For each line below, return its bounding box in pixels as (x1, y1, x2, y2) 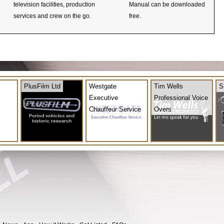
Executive (89, 93, 118, 101)
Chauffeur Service (89, 105, 141, 113)
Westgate (89, 82, 116, 90)
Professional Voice (154, 93, 208, 101)
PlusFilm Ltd (24, 82, 60, 90)
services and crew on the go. (13, 12, 91, 19)
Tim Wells (154, 82, 183, 90)
